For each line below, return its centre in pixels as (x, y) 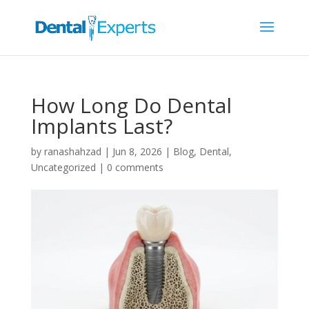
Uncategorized (63, 167)
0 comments (135, 167)
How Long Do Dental (131, 105)
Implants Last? (101, 126)
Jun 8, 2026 (137, 151)
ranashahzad (72, 151)
